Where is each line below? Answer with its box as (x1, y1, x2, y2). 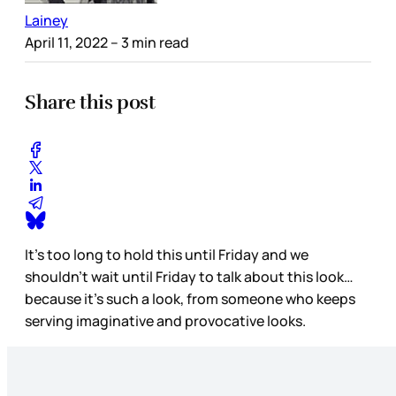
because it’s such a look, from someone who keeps (25, 288, 355, 308)
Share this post (25, 89, 156, 114)
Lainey (25, 10, 68, 30)
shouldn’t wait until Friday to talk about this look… (25, 266, 354, 286)
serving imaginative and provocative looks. (25, 310, 308, 331)
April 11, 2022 (25, 32, 108, 52)
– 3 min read (108, 32, 189, 52)
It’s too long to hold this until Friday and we (25, 244, 308, 264)
